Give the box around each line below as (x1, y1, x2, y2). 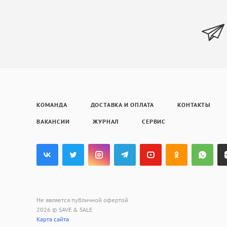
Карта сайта (36, 216, 69, 223)
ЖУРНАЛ (93, 118, 119, 125)
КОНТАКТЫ (177, 101, 211, 108)
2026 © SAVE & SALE (36, 206, 92, 213)
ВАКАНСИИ (36, 118, 70, 125)
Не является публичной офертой (36, 197, 128, 204)
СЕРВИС (142, 118, 166, 125)
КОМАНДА (36, 101, 67, 108)
